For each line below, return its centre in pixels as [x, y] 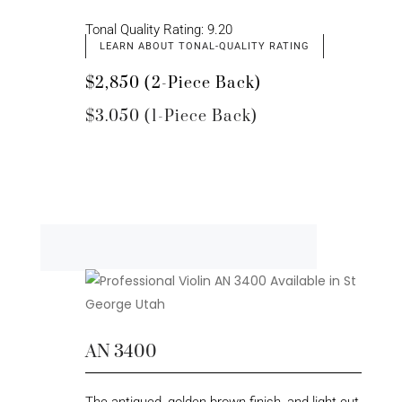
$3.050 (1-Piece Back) [171, 116]
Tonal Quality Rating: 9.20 [158, 29]
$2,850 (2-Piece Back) [173, 83]
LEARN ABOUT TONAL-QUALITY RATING [204, 46]
